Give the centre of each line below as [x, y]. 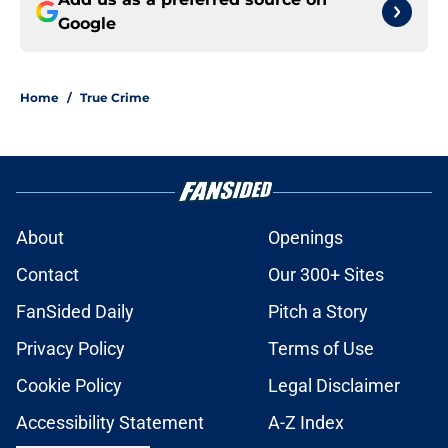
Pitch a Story [318, 312]
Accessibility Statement [110, 423]
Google [87, 24]
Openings [305, 238]
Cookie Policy [69, 386]
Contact [47, 275]
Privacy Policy [70, 349]
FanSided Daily [75, 312]
